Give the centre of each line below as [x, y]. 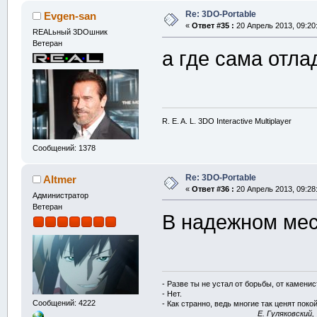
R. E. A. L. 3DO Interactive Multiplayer [227, 121]
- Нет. [172, 294]
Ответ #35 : [213, 26]
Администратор [60, 195]
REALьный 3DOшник [70, 32]
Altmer [60, 179]
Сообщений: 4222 [64, 302]
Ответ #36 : [213, 189]
